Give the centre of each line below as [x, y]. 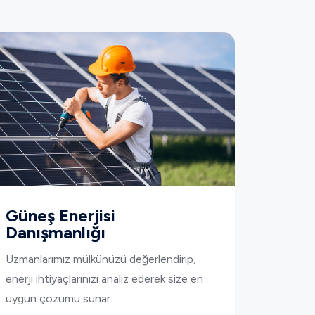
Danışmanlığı [56, 233]
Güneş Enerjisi [60, 216]
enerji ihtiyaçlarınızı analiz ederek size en [104, 279]
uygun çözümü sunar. [59, 299]
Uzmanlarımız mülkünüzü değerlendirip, [101, 259]
